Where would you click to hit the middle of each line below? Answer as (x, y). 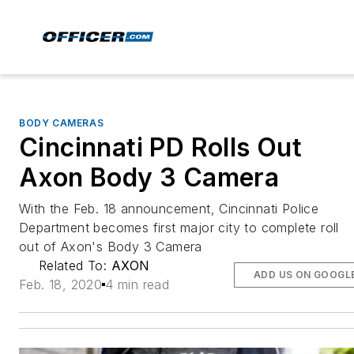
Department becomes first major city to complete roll (179, 228)
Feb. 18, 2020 (61, 284)
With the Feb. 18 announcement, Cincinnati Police (169, 209)
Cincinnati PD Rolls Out (161, 147)
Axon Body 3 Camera (149, 177)
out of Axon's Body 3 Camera (111, 247)
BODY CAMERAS (62, 123)
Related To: (75, 265)
